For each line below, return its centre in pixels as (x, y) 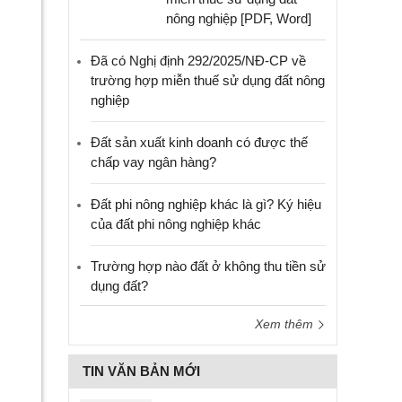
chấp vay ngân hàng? (153, 162)
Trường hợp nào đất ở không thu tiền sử (208, 266)
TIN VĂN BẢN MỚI (141, 371)
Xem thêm (286, 324)
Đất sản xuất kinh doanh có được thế (199, 142)
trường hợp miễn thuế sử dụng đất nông (208, 80)
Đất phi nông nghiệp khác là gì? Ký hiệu (206, 204)
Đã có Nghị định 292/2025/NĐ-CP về (198, 61)
